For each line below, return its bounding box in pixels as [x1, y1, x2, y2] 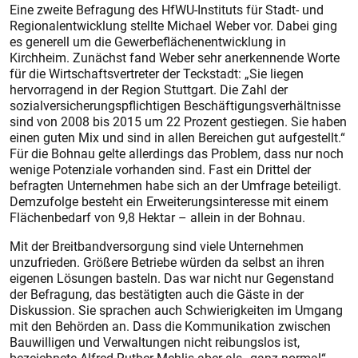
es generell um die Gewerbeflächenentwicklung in [10, 33, 286, 50]
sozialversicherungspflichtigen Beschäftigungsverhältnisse [10, 97, 340, 114]
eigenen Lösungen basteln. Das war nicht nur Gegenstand [10, 269, 334, 287]
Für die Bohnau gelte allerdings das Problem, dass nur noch [10, 145, 344, 162]
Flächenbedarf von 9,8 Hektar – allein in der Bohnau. [10, 209, 305, 226]
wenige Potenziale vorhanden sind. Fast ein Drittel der [10, 161, 311, 178]
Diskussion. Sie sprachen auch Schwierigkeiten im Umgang [10, 301, 343, 319]
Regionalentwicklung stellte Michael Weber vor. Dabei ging [10, 17, 337, 34]
